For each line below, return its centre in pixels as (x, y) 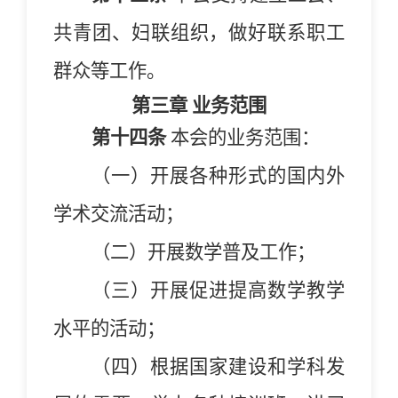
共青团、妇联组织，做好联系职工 (199, 32)
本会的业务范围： (245, 137)
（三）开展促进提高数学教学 (218, 290)
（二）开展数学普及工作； (203, 252)
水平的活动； (109, 328)
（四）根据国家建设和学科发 (218, 366)
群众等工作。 (109, 71)
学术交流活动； (119, 214)
